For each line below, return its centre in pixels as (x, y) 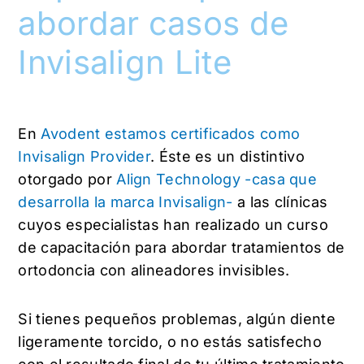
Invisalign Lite (125, 63)
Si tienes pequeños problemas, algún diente (177, 318)
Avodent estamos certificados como (169, 134)
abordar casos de (154, 24)
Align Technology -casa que (217, 180)
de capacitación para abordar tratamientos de (182, 248)
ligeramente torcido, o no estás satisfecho (170, 341)
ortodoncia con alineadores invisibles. (156, 271)
